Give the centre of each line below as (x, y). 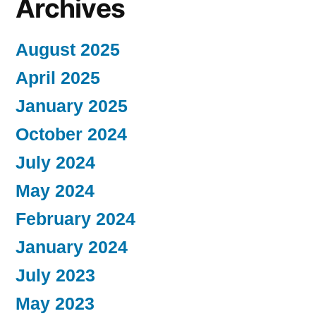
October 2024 (71, 134)
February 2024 (75, 219)
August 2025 (68, 49)
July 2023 (55, 275)
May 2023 (55, 303)
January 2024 (72, 247)
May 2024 (55, 190)
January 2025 (72, 106)
